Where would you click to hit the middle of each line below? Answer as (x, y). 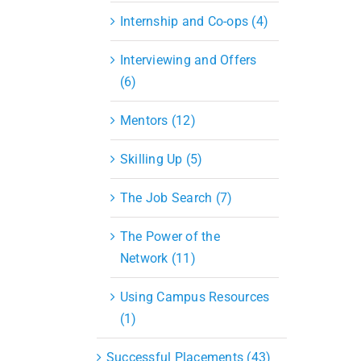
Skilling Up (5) (162, 159)
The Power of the (170, 236)
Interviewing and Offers (189, 60)
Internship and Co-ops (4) (194, 21)
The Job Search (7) (176, 197)
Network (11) (158, 258)
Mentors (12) (158, 120)
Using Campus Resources (195, 297)
